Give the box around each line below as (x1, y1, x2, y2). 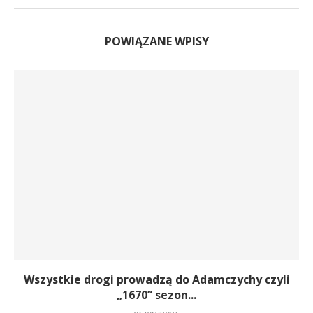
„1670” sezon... (117, 287, 196, 303)
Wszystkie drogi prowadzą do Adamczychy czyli (23, 272, 290, 287)
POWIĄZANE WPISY (104, 34, 209, 49)
